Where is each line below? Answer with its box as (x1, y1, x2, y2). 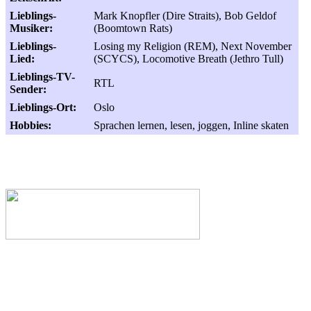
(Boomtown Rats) (94, 22, 172, 34)
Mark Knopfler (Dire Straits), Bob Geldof (94, 10, 276, 22)
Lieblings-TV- (10, 71, 75, 83)
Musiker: (10, 22, 53, 34)
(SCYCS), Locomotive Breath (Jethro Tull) (94, 53, 283, 65)
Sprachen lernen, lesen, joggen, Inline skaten (94, 119, 289, 131)
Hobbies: (10, 119, 51, 131)
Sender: (10, 83, 47, 95)
